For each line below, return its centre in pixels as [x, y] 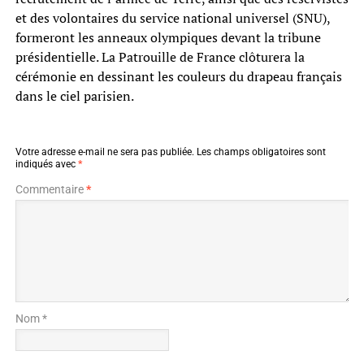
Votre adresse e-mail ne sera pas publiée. [104, 152]
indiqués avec [46, 164]
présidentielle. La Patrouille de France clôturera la [160, 56]
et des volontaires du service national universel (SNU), [172, 17]
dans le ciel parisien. [74, 95]
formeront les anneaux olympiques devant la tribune [168, 37]
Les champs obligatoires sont [261, 152]
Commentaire [50, 189]
